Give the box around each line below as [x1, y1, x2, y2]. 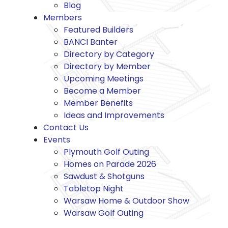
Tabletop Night [64, 183, 124, 194]
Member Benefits [64, 97, 133, 109]
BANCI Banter [64, 36, 118, 48]
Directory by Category [64, 48, 154, 60]
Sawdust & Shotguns [64, 170, 145, 182]
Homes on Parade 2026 [64, 158, 156, 170]
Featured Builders [64, 24, 133, 36]
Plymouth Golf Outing [64, 146, 149, 158]
